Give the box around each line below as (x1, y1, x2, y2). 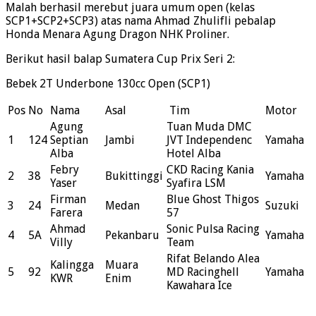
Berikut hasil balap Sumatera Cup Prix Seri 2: (6, 52, 235, 66)
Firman (50, 193, 86, 207)
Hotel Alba (166, 147, 221, 161)
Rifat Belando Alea (166, 252, 260, 266)
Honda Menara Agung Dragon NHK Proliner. (6, 28, 229, 42)
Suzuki (265, 199, 299, 213)
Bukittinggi (105, 169, 163, 183)
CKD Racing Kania (166, 163, 254, 177)
